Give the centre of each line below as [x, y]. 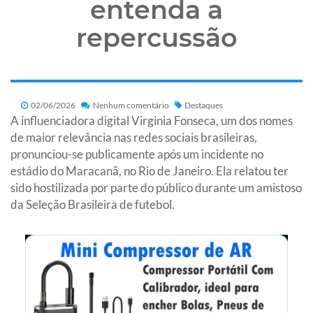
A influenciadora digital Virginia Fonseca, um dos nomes [152, 120]
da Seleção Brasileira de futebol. [93, 204]
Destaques [204, 105]
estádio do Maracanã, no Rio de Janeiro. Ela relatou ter [150, 170]
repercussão [156, 37]
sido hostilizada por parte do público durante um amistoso [156, 187]
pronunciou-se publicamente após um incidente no [137, 154]
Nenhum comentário [130, 105]
